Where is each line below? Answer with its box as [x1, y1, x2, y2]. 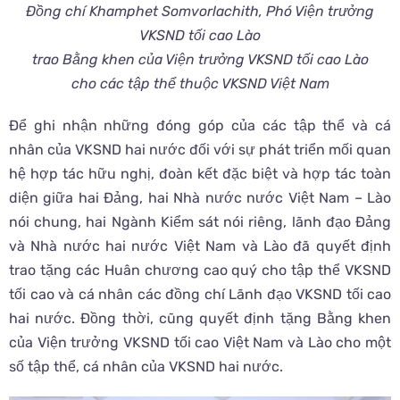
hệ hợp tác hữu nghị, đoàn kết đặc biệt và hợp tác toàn [9, 165, 391, 183]
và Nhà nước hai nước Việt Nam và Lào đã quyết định [9, 237, 391, 255]
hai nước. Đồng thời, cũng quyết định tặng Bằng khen [9, 310, 391, 328]
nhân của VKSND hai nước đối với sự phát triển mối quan [9, 141, 391, 159]
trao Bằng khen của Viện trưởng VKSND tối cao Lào [31, 51, 369, 69]
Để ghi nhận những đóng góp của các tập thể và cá [9, 117, 391, 135]
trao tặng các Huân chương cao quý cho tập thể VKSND [9, 262, 391, 279]
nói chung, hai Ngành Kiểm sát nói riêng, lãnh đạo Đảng [9, 213, 391, 231]
